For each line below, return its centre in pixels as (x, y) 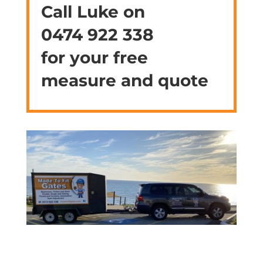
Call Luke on (93, 11)
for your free (94, 57)
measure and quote (124, 80)
